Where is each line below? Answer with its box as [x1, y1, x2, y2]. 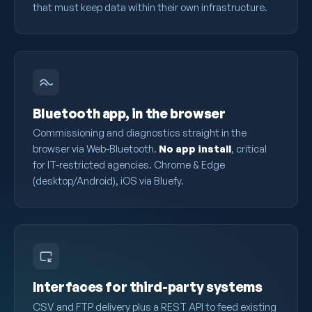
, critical [231, 142, 267, 155]
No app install [158, 142, 231, 155]
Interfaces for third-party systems [32, 278, 263, 295]
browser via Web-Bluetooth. [32, 142, 159, 155]
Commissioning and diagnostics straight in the [32, 126, 247, 139]
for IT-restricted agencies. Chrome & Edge [32, 158, 225, 171]
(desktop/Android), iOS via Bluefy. [32, 174, 184, 187]
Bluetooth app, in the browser [32, 104, 226, 122]
